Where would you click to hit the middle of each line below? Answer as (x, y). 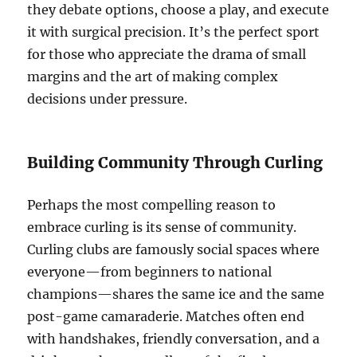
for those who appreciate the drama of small (167, 55)
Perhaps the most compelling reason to (152, 205)
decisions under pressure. (108, 99)
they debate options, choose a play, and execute (178, 10)
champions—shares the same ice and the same (176, 294)
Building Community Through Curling (175, 163)
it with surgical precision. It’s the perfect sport (174, 32)
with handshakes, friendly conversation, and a (174, 339)
